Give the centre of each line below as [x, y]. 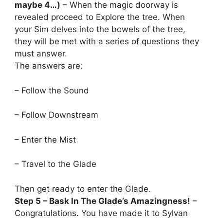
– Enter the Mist [45, 139]
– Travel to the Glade [55, 164]
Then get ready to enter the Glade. [83, 189]
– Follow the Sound [52, 90]
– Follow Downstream [56, 115]
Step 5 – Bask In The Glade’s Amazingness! [102, 201]
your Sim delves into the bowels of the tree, [100, 29]
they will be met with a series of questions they [107, 42]
